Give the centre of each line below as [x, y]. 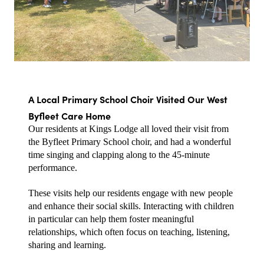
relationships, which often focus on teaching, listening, [129, 232]
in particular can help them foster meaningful [111, 219]
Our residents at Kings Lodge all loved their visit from [128, 129]
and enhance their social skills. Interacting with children [131, 206]
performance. [53, 168]
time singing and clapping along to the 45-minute [119, 155]
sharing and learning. [67, 245]
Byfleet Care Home [70, 115]
